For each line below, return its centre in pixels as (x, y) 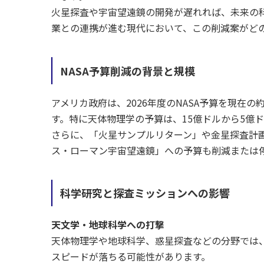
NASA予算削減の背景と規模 (127, 70)
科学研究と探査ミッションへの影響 (145, 193)
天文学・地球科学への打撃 (108, 225)
